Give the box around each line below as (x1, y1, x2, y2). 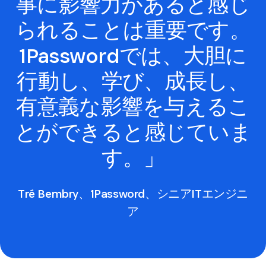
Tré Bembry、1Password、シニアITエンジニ (18, 186, 248, 202)
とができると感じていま (14, 119, 252, 146)
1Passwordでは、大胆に (19, 42, 247, 69)
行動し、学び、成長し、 (17, 68, 249, 95)
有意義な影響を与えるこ (16, 93, 250, 121)
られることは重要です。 (15, 17, 251, 44)
